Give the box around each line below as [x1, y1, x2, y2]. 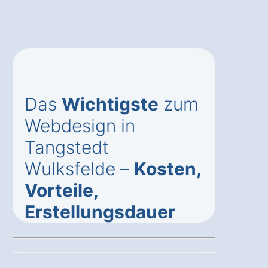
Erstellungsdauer [25, 201, 175, 223]
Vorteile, [25, 179, 98, 202]
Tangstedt [25, 136, 109, 159]
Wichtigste [62, 93, 159, 115]
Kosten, [134, 158, 201, 180]
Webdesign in [25, 115, 135, 137]
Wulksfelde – [25, 158, 134, 180]
